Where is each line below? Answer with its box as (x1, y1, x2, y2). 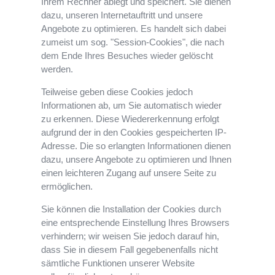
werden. (41, 64, 74, 75)
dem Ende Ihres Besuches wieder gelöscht (41, 50, 214, 61)
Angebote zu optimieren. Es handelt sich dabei (41, 23, 227, 34)
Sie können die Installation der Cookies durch (41, 204, 222, 215)
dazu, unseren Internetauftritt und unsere (41, 10, 203, 21)
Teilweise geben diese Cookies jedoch (41, 87, 193, 98)
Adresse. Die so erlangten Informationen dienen (41, 141, 231, 152)
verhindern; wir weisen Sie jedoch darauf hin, (41, 231, 220, 242)
